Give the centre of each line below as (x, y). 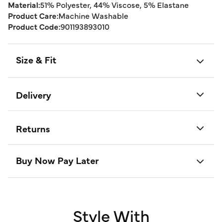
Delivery (33, 95)
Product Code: (34, 26)
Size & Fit (36, 59)
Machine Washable (93, 15)
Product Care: (33, 15)
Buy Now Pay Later (57, 160)
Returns (33, 128)
